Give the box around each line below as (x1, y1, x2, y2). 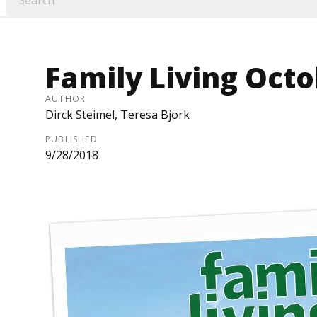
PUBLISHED (45, 133, 98, 146)
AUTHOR (45, 93, 86, 105)
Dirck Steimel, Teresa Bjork (45, 107, 190, 123)
